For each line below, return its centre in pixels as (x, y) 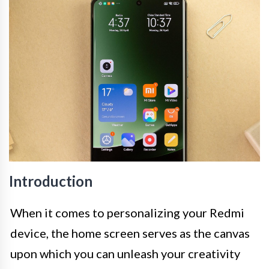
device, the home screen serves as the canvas (130, 233)
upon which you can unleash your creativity (125, 253)
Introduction (51, 181)
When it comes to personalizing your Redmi (127, 212)
